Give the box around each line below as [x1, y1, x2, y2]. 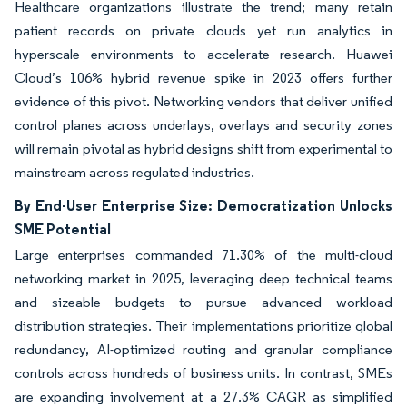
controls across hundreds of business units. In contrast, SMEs [15, 363, 392, 382]
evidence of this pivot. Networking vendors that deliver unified [15, 92, 392, 110]
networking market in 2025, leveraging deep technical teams [15, 269, 392, 287]
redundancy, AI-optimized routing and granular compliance [15, 340, 392, 358]
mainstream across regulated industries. [15, 163, 254, 181]
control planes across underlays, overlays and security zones [15, 115, 392, 134]
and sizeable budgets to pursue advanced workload [15, 293, 392, 311]
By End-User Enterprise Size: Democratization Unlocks [15, 195, 392, 214]
